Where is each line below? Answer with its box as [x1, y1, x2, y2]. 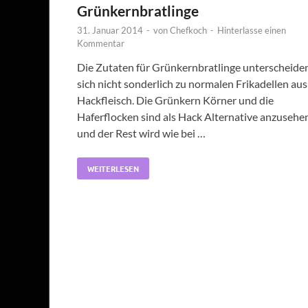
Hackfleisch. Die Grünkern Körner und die [77, 93, 274, 107]
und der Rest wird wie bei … [77, 126, 206, 140]
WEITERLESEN [87, 163, 139, 175]
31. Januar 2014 [77, 25, 143, 36]
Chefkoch [170, 25, 207, 36]
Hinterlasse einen [217, 25, 286, 36]
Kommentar [77, 38, 124, 49]
